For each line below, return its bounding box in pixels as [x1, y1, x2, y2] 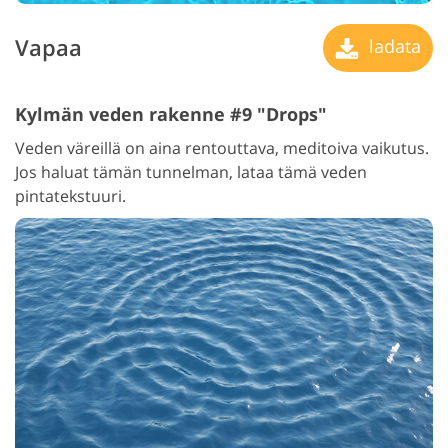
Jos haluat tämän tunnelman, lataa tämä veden [15, 160, 367, 183]
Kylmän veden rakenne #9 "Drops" [15, 101, 327, 126]
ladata [364, 33, 421, 58]
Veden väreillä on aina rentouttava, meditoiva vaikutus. [15, 136, 429, 159]
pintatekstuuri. [15, 184, 126, 207]
